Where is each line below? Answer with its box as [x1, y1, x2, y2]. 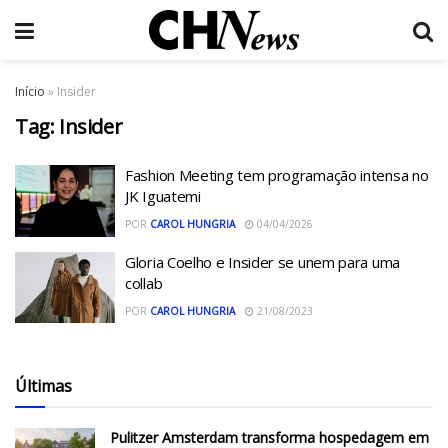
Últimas [15, 375, 72, 397]
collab [125, 272, 163, 293]
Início [15, 83, 45, 100]
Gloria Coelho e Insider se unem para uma [125, 251, 400, 272]
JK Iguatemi [125, 186, 201, 206]
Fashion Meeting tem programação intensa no [125, 165, 429, 185]
